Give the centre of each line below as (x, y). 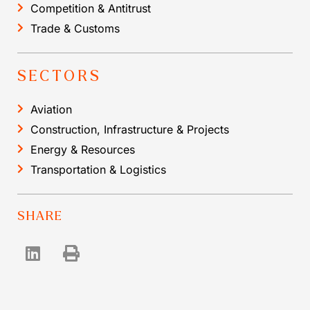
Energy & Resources (83, 149)
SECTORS (60, 76)
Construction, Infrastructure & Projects (130, 129)
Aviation (51, 109)
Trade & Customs (75, 28)
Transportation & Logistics (98, 169)
